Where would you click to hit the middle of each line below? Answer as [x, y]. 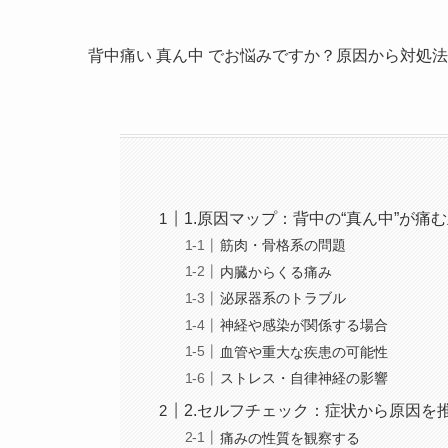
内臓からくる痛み [276, 271]
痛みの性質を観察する [290, 437]
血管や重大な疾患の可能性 [304, 351]
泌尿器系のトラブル [283, 298]
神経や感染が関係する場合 [304, 324]
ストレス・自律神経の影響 [304, 378]
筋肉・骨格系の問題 [283, 245]
